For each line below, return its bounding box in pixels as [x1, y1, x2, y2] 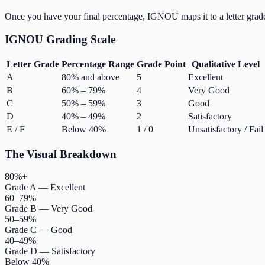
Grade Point [137, 59, 186, 69]
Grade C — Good [5, 225, 72, 235]
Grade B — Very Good [5, 203, 92, 214]
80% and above [62, 72, 119, 82]
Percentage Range [62, 59, 134, 69]
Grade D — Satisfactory [5, 246, 95, 257]
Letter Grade [7, 59, 59, 69]
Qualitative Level [192, 59, 260, 69]
